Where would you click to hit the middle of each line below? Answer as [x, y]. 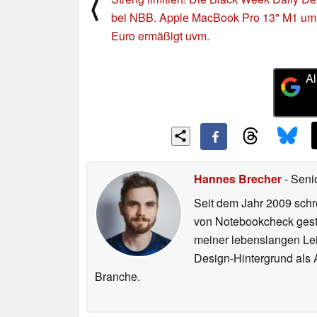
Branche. [117, 277]
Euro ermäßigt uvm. [160, 35]
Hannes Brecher [238, 179]
